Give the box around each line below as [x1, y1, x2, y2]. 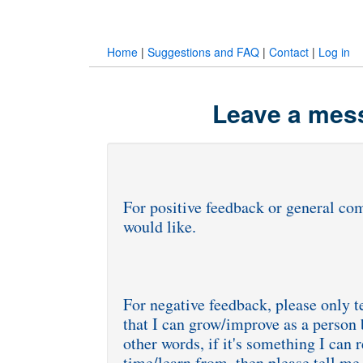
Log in [318, 44, 350, 60]
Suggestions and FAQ [147, 44, 259, 60]
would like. [123, 215, 196, 237]
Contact [269, 44, 309, 60]
